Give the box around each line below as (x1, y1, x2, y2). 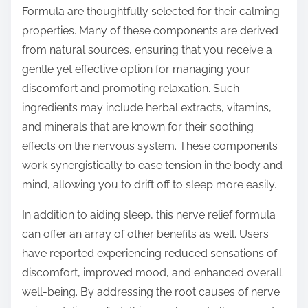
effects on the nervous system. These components (22, 140, 278, 153)
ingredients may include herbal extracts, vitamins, (22, 101, 272, 115)
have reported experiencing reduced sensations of (22, 247, 277, 261)
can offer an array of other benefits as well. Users (22, 228, 269, 241)
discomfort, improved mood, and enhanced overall (22, 266, 282, 280)
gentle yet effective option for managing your (22, 63, 250, 76)
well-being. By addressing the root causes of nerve (22, 285, 280, 299)
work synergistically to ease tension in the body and (22, 159, 283, 173)
